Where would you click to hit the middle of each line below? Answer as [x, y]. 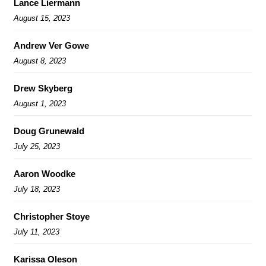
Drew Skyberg [43, 88]
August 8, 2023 [40, 61]
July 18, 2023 [37, 189]
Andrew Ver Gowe [51, 45]
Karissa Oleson [45, 259]
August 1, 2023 [40, 103]
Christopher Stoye [52, 216]
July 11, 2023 [37, 232]
